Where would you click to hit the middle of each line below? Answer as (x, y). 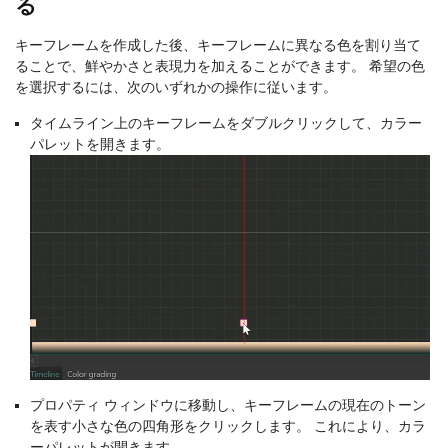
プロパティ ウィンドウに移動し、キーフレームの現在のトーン (228, 404)
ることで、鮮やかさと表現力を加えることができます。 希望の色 (220, 65)
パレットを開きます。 (100, 143)
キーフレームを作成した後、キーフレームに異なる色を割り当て (218, 44)
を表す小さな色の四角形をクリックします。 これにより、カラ (228, 425)
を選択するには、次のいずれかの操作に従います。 (176, 86)
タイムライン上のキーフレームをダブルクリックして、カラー (226, 122)
